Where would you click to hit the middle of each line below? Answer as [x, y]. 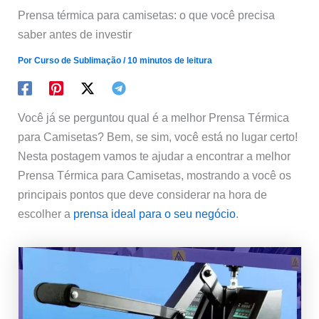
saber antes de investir [75, 35]
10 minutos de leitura [170, 61]
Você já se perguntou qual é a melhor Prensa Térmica [154, 118]
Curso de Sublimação [79, 61]
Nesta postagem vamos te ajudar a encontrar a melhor [155, 156]
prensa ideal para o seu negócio [155, 214]
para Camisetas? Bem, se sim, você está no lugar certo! [158, 137]
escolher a [46, 214]
